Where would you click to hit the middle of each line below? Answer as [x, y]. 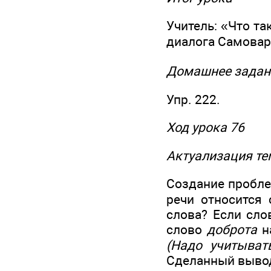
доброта [232, 230]
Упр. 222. [193, 100]
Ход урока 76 [205, 128]
